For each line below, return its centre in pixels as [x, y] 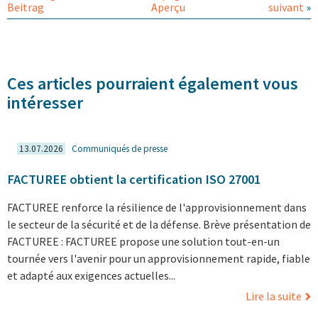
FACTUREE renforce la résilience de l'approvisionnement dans [157, 208]
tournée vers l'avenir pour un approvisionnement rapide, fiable [159, 259]
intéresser [45, 102]
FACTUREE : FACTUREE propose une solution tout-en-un [143, 242]
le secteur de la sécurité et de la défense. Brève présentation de [159, 225]
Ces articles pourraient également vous [153, 83]
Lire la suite [274, 296]
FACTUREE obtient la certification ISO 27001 [135, 180]
